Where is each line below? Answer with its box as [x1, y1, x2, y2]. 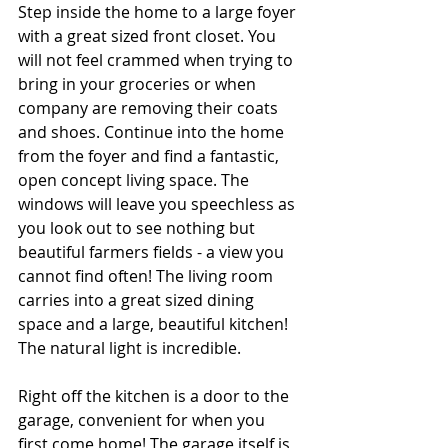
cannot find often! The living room [18, 265, 277, 287]
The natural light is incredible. [18, 337, 245, 359]
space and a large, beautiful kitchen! [18, 313, 292, 335]
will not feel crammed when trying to [18, 49, 297, 71]
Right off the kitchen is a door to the [18, 385, 293, 407]
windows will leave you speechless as [18, 193, 299, 215]
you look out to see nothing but [18, 217, 259, 239]
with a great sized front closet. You [18, 25, 280, 47]
